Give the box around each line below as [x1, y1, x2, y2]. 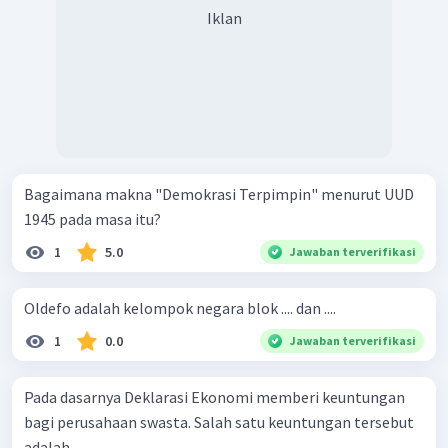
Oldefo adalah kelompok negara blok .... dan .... [24, 297, 336, 318]
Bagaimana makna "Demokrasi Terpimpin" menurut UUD [24, 183, 414, 204]
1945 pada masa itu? [24, 208, 161, 229]
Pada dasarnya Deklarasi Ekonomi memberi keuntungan [24, 386, 405, 407]
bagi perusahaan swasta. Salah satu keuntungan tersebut [24, 411, 414, 432]
